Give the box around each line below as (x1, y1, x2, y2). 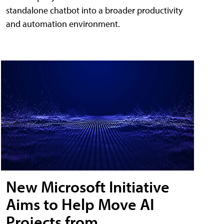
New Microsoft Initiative (6, 176, 169, 197)
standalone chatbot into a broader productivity (6, 4, 182, 16)
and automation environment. (6, 17, 120, 29)
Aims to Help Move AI (6, 194, 154, 214)
